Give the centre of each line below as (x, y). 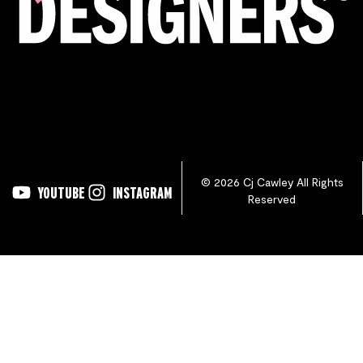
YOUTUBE (61, 192)
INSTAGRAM (142, 192)
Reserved (272, 199)
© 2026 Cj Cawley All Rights (272, 182)
